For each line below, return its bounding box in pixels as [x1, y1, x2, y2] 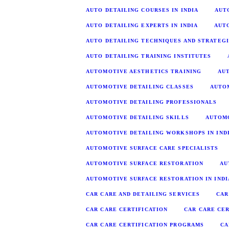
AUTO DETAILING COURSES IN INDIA [86, 7, 199, 13]
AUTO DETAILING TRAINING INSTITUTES [86, 53, 212, 59]
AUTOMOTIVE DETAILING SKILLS [86, 114, 189, 120]
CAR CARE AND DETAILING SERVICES [86, 191, 200, 197]
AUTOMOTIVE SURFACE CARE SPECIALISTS [86, 145, 219, 151]
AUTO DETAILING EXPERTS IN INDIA [86, 22, 198, 28]
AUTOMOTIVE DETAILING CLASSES [86, 83, 194, 89]
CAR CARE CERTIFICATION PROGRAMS [86, 221, 204, 227]
